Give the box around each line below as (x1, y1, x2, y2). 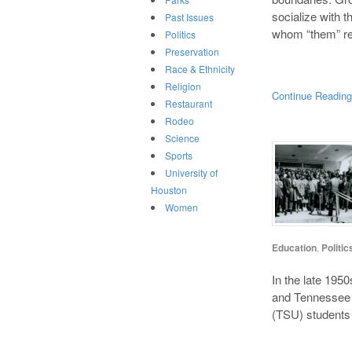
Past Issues (165, 10, 214, 24)
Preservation (165, 45, 219, 59)
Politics (165, 27, 196, 42)
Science (165, 131, 200, 145)
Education (272, 240, 317, 255)
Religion (165, 79, 201, 93)
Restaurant (165, 97, 212, 111)
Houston (151, 183, 187, 197)
